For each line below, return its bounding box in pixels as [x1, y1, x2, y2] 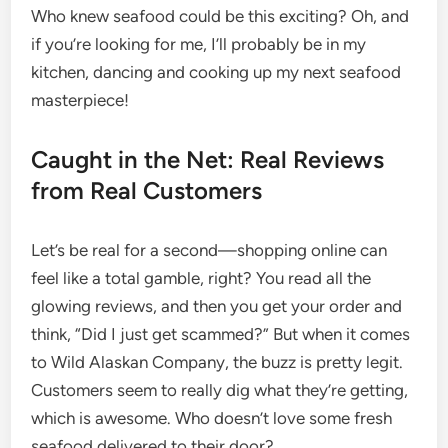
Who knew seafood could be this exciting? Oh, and [31, 6, 410, 26]
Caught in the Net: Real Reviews [31, 145, 385, 174]
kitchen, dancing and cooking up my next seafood [31, 62, 402, 82]
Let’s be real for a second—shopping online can [31, 240, 388, 260]
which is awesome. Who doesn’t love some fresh [31, 408, 393, 428]
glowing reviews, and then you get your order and [31, 296, 403, 316]
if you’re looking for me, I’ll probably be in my [31, 34, 367, 54]
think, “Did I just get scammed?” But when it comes [31, 324, 411, 344]
